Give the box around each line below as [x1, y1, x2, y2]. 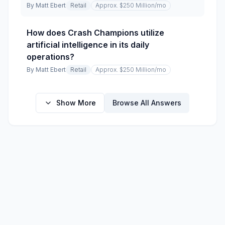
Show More [56, 98, 96, 107]
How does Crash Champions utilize [27, 28, 164, 38]
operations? [27, 52, 74, 62]
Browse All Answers [113, 98, 181, 107]
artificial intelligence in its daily [27, 40, 149, 50]
